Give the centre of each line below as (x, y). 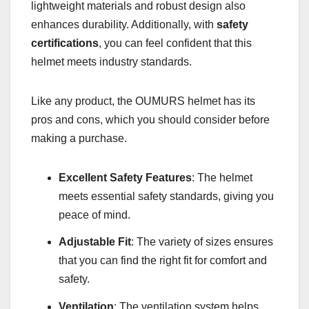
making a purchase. (79, 138)
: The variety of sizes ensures (202, 242)
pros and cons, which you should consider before (150, 119)
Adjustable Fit (95, 242)
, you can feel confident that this (175, 43)
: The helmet (222, 177)
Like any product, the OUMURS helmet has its (143, 101)
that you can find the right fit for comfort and (163, 261)
